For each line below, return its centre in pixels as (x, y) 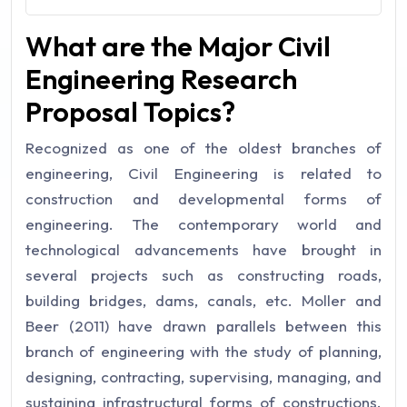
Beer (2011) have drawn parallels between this (203, 325)
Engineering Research (161, 79)
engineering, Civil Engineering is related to (203, 173)
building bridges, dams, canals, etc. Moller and (203, 300)
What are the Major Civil (178, 46)
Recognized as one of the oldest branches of (203, 147)
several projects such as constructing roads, (203, 274)
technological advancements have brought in (203, 249)
